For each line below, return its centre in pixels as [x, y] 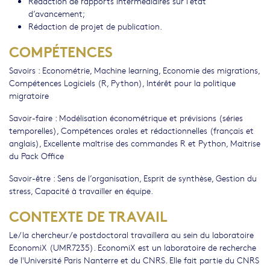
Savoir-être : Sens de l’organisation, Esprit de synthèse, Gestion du [133, 177]
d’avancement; [57, 13]
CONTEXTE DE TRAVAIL [88, 215]
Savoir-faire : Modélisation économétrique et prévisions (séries [126, 117]
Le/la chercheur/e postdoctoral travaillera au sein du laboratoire [131, 234]
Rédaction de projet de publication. [95, 26]
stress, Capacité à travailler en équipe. [81, 190]
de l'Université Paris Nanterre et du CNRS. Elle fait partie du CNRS [134, 259]
